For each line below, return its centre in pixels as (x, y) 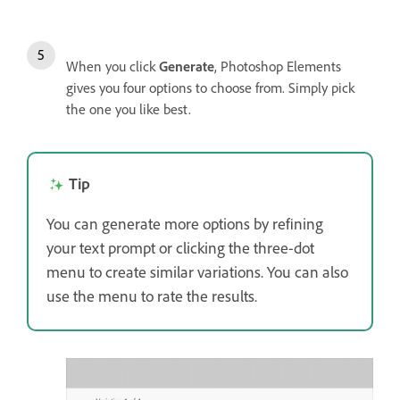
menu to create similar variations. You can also (197, 272)
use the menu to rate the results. (152, 296)
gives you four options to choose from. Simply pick (210, 88)
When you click (112, 67)
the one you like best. (129, 109)
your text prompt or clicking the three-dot (180, 248)
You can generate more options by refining (185, 224)
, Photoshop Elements (278, 67)
